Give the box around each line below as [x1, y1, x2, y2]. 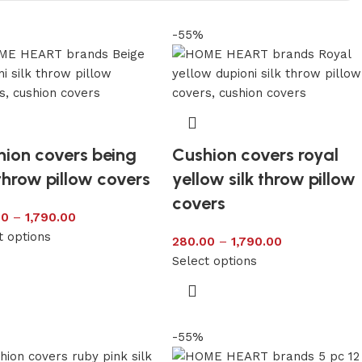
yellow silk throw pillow [171, 167, 356, 190]
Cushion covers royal [171, 143, 339, 166]
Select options [171, 253, 257, 268]
